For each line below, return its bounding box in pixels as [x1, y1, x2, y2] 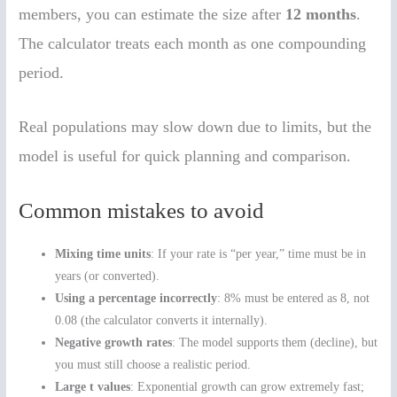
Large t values [55, 380, 131, 394]
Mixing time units [55, 247, 152, 261]
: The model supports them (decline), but [172, 336, 378, 350]
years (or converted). [55, 269, 160, 284]
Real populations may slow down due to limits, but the [19, 118, 372, 136]
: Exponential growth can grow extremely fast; [130, 380, 365, 394]
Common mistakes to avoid [19, 198, 265, 223]
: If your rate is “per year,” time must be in [151, 247, 367, 261]
